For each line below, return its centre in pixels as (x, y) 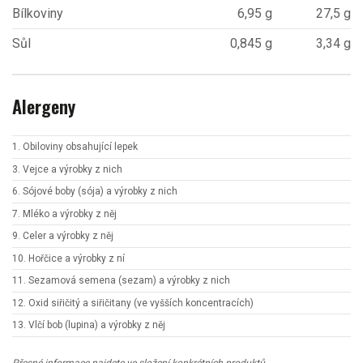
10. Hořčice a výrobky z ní (68, 258)
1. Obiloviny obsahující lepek (75, 147)
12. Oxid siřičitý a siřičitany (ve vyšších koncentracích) (133, 303)
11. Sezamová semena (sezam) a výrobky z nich (121, 281)
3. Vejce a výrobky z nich (67, 169)
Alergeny (44, 106)
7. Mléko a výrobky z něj (64, 214)
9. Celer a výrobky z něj (63, 236)
